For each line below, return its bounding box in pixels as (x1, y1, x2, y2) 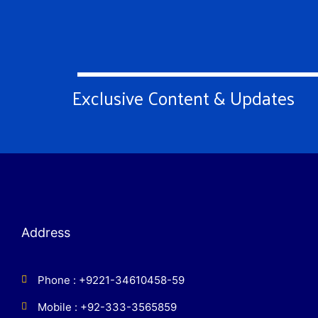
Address (21, 224, 70, 240)
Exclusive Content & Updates (72, 80, 295, 114)
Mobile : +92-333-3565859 (37, 300, 177, 314)
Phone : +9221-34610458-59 (37, 273, 185, 287)
